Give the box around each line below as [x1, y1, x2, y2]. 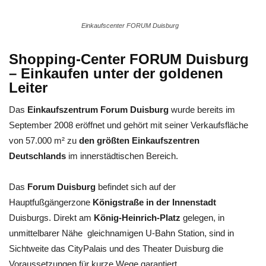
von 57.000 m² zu [9, 135, 79, 145]
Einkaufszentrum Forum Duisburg [27, 104, 169, 115]
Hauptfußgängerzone [9, 197, 93, 207]
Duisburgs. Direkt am [9, 213, 94, 223]
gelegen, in [183, 213, 224, 223]
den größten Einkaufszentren [79, 135, 199, 145]
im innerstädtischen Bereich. [66, 151, 178, 161]
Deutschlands [9, 151, 66, 161]
